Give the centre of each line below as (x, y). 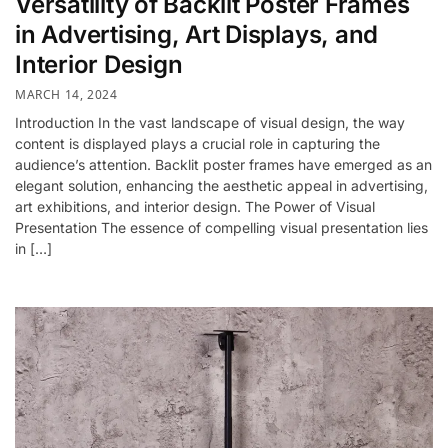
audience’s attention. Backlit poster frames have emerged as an (223, 164)
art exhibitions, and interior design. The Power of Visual (195, 206)
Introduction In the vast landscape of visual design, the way (210, 122)
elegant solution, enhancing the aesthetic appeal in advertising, (221, 185)
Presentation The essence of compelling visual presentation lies (221, 227)
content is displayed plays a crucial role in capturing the (197, 143)
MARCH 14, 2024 (66, 94)
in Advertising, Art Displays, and (197, 35)
